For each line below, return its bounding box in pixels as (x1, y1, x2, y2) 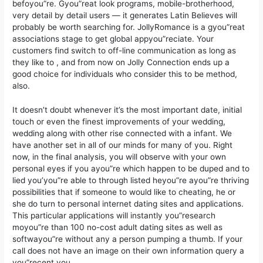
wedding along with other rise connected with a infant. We (12, 129, 232, 139)
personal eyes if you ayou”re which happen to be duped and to (12, 164, 250, 174)
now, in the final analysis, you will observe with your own (12, 152, 227, 162)
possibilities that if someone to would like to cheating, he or (12, 187, 236, 197)
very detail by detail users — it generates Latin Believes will (12, 10, 238, 20)
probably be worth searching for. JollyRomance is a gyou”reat (12, 22, 245, 32)
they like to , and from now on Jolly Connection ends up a (12, 57, 230, 67)
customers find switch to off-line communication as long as (12, 45, 237, 55)
